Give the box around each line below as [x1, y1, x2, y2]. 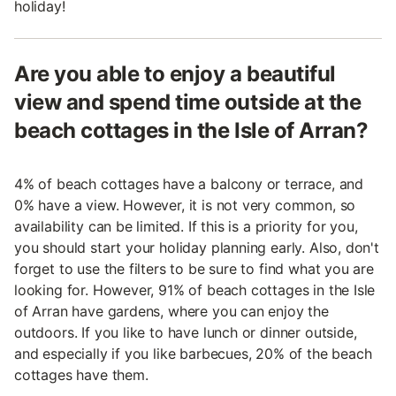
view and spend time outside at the [14, 89, 362, 115]
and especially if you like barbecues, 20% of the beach [14, 345, 372, 362]
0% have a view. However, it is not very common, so [14, 196, 356, 214]
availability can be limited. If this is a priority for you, [14, 217, 358, 235]
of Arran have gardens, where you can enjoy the [14, 302, 329, 320]
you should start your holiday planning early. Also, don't [14, 239, 379, 256]
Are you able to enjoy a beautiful [14, 61, 336, 87]
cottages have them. [14, 366, 148, 384]
